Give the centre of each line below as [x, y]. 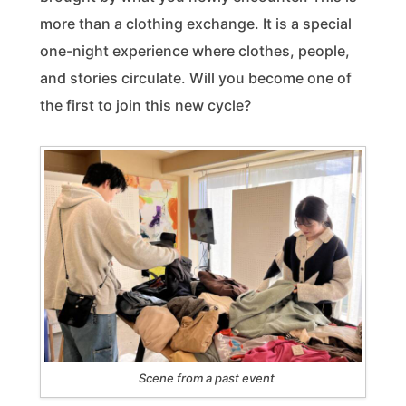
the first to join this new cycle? [145, 105]
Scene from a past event [206, 378]
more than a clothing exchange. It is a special [196, 23]
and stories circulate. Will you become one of [196, 77]
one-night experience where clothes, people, [195, 50]
